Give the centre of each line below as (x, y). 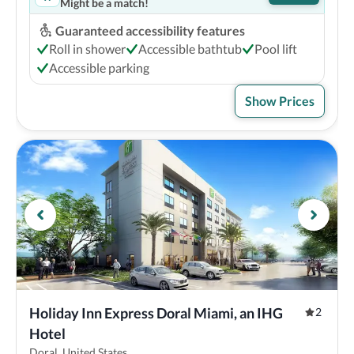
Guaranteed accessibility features (150, 30)
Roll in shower (87, 49)
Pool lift (276, 49)
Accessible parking (99, 68)
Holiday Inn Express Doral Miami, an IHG (156, 313)
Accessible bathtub (190, 49)
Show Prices (280, 101)
